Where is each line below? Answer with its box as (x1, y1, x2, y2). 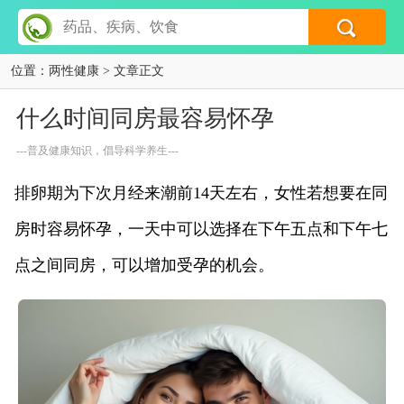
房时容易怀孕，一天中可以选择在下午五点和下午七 (14, 220, 388, 238)
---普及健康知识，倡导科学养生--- (15, 144, 179, 157)
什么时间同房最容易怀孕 (15, 106, 274, 132)
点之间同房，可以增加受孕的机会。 (14, 256, 274, 274)
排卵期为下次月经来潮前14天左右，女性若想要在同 (14, 184, 388, 202)
